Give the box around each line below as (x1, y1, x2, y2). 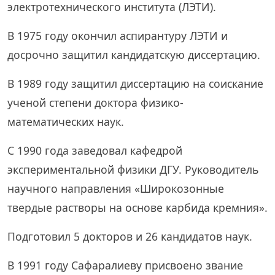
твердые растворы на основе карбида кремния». (7, 200, 268, 215)
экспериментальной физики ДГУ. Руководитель (7, 162, 258, 177)
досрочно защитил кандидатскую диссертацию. (7, 47, 260, 62)
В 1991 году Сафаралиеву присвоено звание (7, 258, 243, 273)
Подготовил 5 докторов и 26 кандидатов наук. (7, 229, 252, 244)
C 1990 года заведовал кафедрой (7, 143, 182, 158)
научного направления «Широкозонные (7, 181, 224, 196)
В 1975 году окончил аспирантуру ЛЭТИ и (7, 28, 228, 43)
